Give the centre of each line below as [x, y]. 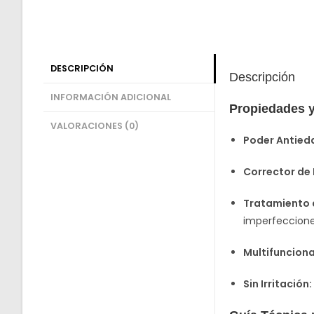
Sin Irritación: [278, 284]
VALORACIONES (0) [95, 125]
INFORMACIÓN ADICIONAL [111, 97]
